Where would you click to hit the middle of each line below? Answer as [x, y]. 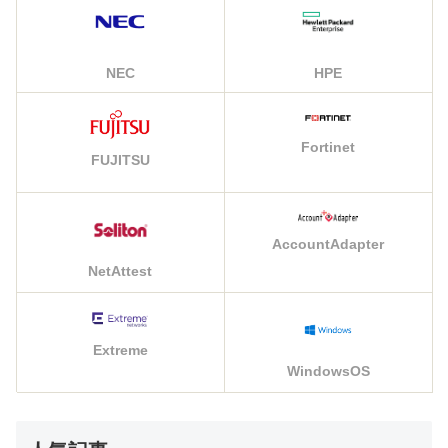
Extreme [120, 349]
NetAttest [120, 271]
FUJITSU [120, 159]
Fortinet [328, 146]
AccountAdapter [328, 243]
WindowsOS [328, 371]
